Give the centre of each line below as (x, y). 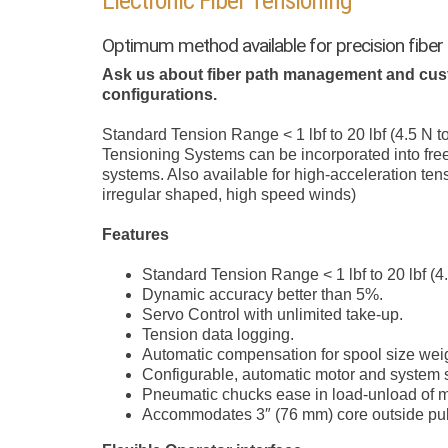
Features (135, 235)
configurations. (159, 95)
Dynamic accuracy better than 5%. (262, 295)
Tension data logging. (217, 335)
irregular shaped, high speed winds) (228, 195)
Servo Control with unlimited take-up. (272, 315)
